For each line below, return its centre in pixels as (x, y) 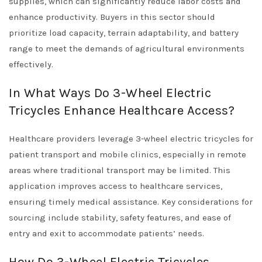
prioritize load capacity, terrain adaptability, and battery (124, 33)
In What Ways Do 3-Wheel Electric (110, 93)
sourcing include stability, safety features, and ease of (120, 218)
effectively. (31, 64)
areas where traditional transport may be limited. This (120, 170)
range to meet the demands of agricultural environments (127, 49)
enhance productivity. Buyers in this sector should (112, 17)
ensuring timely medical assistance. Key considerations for (131, 202)
